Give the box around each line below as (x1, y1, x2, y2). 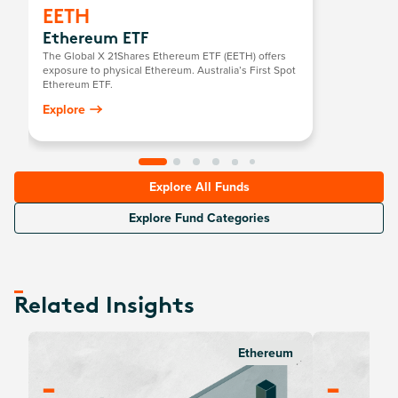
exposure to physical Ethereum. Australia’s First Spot (43, 62, 296, 77)
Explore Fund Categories (128, 209, 270, 227)
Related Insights (14, 295, 195, 319)
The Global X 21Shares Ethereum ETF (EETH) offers (43, 48, 286, 63)
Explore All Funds (148, 178, 250, 195)
